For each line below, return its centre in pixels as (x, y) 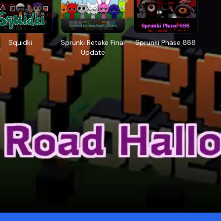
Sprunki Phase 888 (165, 42)
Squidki (20, 42)
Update (93, 52)
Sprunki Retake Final (93, 42)
